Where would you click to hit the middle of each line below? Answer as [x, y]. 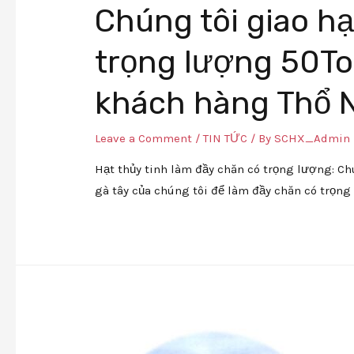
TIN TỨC [226, 139]
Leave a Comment [144, 139]
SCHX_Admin [313, 139]
